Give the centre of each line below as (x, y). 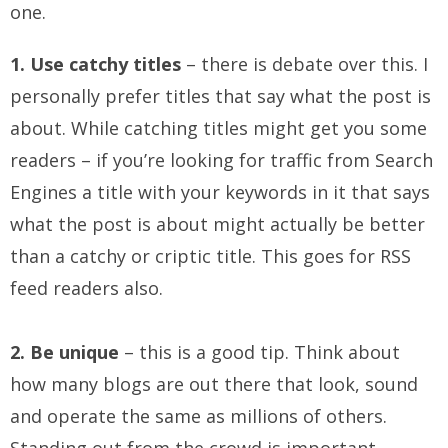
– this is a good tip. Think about (259, 352)
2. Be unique (64, 352)
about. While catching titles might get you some (218, 128)
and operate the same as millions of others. (198, 416)
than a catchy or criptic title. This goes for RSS (210, 256)
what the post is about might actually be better (217, 224)
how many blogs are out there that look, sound (214, 384)
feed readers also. (86, 288)
